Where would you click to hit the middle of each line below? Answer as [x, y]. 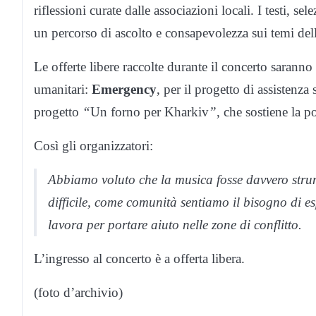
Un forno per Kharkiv [150, 111]
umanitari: [63, 89]
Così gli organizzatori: [93, 145]
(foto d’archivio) [78, 292]
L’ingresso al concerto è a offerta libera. [139, 258]
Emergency [124, 89]
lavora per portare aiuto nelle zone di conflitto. [175, 224]
